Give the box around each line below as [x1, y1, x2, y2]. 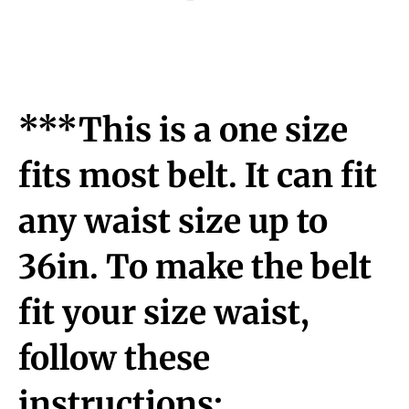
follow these [18, 338, 210, 380]
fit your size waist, [18, 292, 309, 334]
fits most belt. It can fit [18, 155, 377, 197]
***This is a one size [18, 110, 348, 152]
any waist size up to [18, 201, 328, 243]
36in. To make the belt [18, 246, 372, 288]
